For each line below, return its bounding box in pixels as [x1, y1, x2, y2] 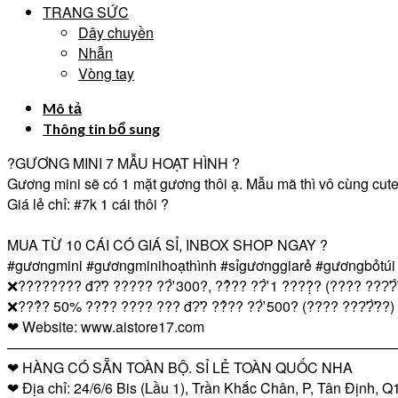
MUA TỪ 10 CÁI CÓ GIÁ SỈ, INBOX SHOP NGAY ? [7, 235, 328, 256]
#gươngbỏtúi [315, 255, 395, 276]
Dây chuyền [78, 22, 154, 44]
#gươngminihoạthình [86, 255, 217, 276]
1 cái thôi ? [97, 194, 169, 215]
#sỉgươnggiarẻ [220, 255, 312, 276]
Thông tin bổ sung [43, 120, 160, 138]
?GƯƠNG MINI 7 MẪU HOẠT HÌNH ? [7, 153, 240, 174]
